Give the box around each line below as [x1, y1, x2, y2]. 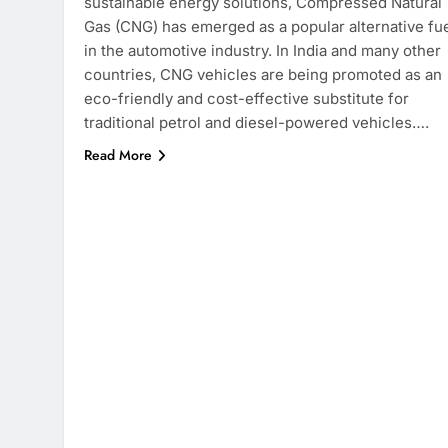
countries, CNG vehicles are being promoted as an [84, 64, 442, 84]
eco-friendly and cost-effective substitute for [84, 88, 409, 108]
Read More [84, 144, 152, 165]
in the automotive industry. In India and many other [84, 40, 441, 60]
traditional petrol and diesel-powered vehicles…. [84, 112, 429, 132]
